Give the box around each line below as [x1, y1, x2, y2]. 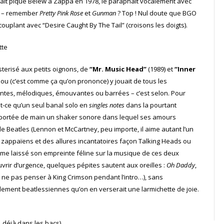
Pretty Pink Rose [39, 8, 83, 17]
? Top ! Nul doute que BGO [116, 8, 196, 17]
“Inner [174, 64, 195, 73]
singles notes [89, 100, 124, 109]
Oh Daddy [166, 160, 195, 169]
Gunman [92, 8, 116, 17]
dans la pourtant [124, 100, 176, 109]
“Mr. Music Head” [89, 64, 146, 73]
